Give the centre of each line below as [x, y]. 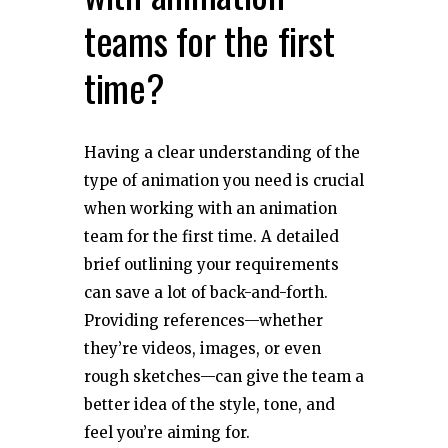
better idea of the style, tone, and [209, 404]
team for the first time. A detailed [211, 236]
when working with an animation [210, 208]
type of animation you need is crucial [224, 180]
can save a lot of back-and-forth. [206, 292]
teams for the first [209, 39]
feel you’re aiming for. [167, 432]
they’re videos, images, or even [202, 348]
